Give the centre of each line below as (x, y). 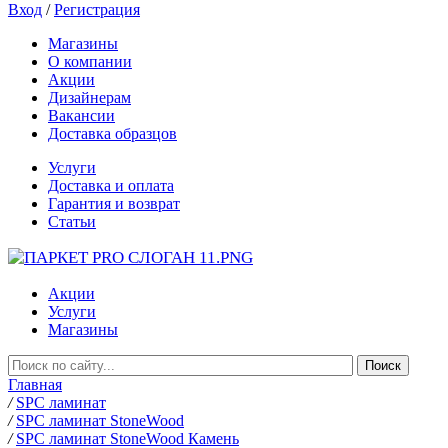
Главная (35, 384)
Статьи (72, 221)
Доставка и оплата (111, 185)
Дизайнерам (89, 97)
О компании (90, 61)
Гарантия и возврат (114, 203)
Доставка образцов (112, 133)
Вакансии (81, 115)
